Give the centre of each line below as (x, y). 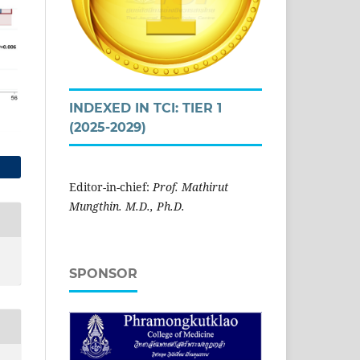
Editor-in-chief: (111, 186)
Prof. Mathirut (190, 186)
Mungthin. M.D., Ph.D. (127, 206)
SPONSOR (103, 273)
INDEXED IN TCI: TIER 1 (145, 108)
